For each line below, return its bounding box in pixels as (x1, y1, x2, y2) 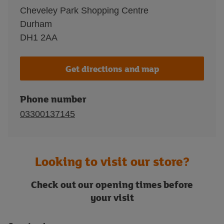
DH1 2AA (20, 32, 57, 42)
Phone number (20, 92, 86, 105)
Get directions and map (65, 62, 159, 75)
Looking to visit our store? (34, 152, 189, 170)
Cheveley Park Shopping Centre (20, 5, 148, 15)
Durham (20, 19, 52, 29)
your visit (90, 190, 134, 204)
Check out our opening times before (31, 177, 193, 191)
